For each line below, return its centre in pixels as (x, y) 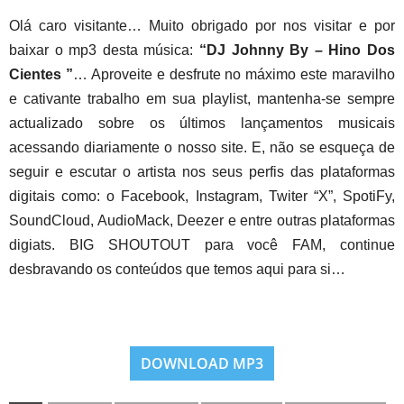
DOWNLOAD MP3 (202, 363)
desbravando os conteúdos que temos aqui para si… (177, 269)
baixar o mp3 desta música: (101, 50)
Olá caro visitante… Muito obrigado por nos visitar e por (202, 26)
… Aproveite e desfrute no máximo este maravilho (234, 74)
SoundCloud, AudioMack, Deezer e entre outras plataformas (202, 220)
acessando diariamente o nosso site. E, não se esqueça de (202, 147)
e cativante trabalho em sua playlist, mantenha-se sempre (202, 99)
